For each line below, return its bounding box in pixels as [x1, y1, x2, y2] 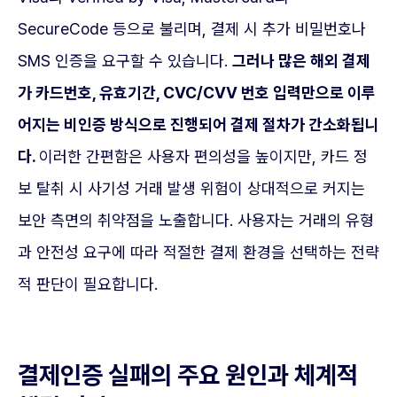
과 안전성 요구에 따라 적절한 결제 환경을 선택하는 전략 [18, 243, 379, 262]
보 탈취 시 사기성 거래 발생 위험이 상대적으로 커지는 [18, 179, 365, 198]
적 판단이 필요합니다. [18, 275, 158, 294]
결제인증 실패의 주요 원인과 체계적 [18, 360, 358, 391]
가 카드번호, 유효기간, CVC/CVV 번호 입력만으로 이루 [18, 83, 376, 103]
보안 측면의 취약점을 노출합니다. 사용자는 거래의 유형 [18, 211, 374, 230]
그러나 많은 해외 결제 [232, 51, 370, 71]
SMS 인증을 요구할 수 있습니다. [18, 51, 232, 71]
